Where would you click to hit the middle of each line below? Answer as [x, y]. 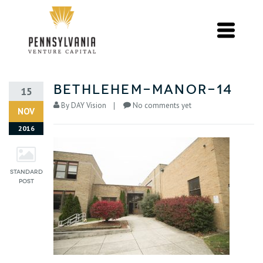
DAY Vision [89, 105]
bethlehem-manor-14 [143, 90]
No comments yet [162, 105]
